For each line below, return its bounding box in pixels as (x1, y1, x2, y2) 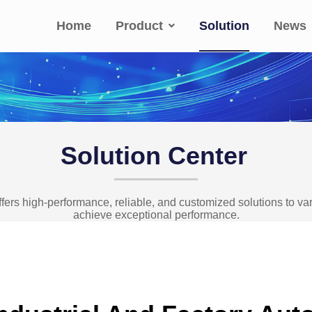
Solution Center (61, 141, 248, 170)
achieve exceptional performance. (72, 209, 240, 221)
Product (116, 19, 164, 33)
